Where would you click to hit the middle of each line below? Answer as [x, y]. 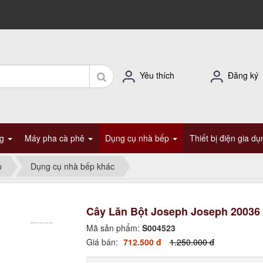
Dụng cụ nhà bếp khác [73, 166]
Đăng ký [243, 75]
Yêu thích [157, 75]
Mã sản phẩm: [114, 228]
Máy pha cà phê [56, 138]
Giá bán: [103, 242]
